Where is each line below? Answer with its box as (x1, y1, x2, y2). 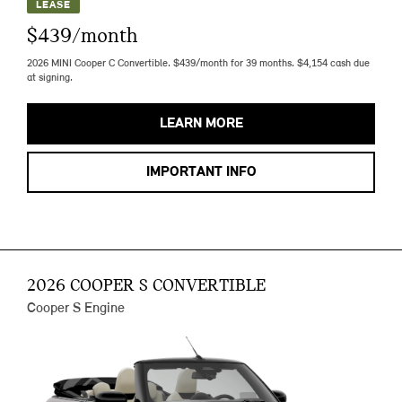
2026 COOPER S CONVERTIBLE (27, 276, 266, 295)
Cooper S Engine (27, 301, 125, 316)
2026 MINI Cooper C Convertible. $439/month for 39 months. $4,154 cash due (27, 57, 370, 69)
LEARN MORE (159, 116, 243, 131)
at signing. (27, 72, 73, 83)
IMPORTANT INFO (145, 164, 257, 179)
